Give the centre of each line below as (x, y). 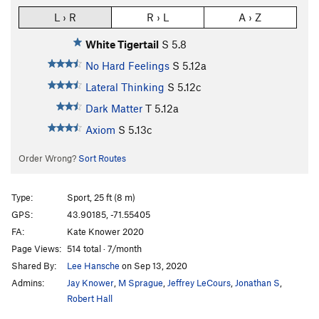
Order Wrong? (48, 158)
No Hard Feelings (127, 66)
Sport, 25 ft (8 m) (101, 197)
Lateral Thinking (125, 87)
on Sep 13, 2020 (153, 265)
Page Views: (36, 248)
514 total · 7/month (104, 248)
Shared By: (34, 265)
